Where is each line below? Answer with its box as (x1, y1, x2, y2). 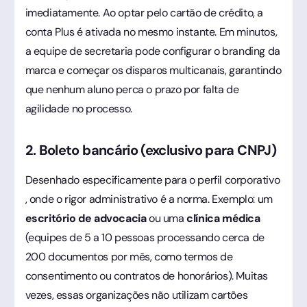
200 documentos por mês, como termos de (25, 249, 233, 264)
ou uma (146, 210, 187, 225)
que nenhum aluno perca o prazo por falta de (25, 82, 239, 97)
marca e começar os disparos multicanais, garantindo (25, 62, 282, 77)
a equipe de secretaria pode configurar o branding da (25, 43, 280, 58)
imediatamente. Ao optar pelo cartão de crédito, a (25, 5, 263, 20)
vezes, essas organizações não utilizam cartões (25, 287, 248, 302)
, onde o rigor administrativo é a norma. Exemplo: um (25, 191, 273, 206)
